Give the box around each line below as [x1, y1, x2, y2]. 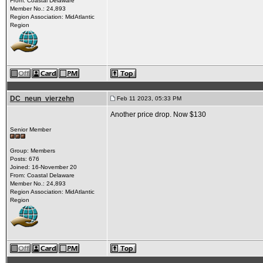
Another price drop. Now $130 [110, 110, 206, 119]
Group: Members [9, 147, 55, 154]
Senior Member [9, 126, 51, 133]
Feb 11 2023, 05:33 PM [114, 95, 181, 102]
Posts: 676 [9, 156, 39, 162]
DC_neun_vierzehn [9, 95, 74, 103]
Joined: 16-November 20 [9, 164, 77, 170]
